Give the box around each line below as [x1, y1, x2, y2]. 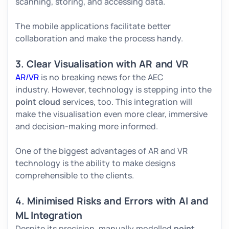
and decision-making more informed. [15, 121, 160, 132]
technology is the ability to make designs [15, 157, 175, 169]
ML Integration [15, 209, 86, 222]
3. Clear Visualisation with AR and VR [15, 57, 192, 71]
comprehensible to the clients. [15, 170, 138, 181]
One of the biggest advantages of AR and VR [15, 145, 188, 157]
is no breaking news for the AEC [39, 72, 164, 83]
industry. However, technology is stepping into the [15, 84, 212, 96]
